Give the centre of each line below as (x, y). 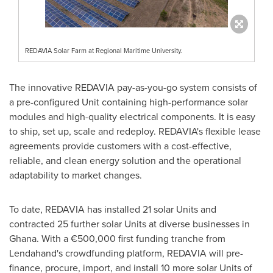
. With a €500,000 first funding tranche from (131, 238)
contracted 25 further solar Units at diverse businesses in (129, 224)
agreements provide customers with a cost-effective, (120, 146)
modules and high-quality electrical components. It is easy (132, 116)
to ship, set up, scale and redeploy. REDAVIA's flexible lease (135, 131)
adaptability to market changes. (76, 175)
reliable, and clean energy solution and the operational (125, 160)
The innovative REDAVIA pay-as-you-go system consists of (133, 87)
